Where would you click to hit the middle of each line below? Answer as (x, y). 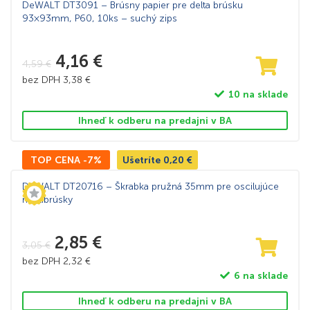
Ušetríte (143, 160)
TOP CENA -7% (66, 160)
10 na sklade (258, 95)
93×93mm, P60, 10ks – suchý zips (100, 19)
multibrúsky (47, 199)
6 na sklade (261, 275)
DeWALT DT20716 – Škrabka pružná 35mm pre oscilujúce (151, 186)
